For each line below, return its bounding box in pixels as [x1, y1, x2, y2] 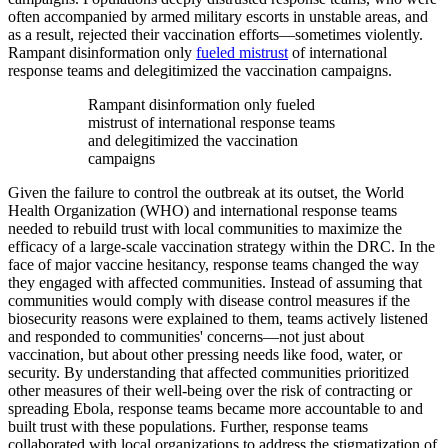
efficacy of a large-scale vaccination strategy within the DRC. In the [8, 238, 435, 256]
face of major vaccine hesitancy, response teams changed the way [8, 256, 419, 274]
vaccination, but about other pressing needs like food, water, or [8, 346, 402, 364]
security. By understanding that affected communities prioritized [8, 364, 409, 382]
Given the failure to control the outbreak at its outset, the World [8, 184, 404, 202]
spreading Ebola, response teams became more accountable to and [8, 400, 423, 418]
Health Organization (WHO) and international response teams [8, 202, 397, 220]
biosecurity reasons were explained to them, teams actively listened [8, 310, 428, 328]
